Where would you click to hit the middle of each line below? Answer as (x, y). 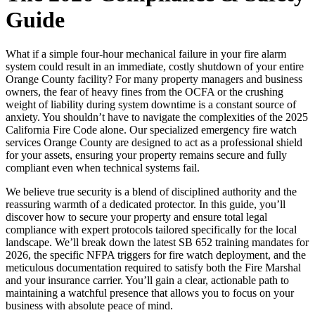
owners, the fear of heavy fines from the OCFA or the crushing (144, 91)
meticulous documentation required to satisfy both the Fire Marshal (153, 267)
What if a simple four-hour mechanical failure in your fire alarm (146, 53)
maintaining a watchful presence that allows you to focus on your (150, 292)
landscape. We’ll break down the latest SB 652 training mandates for (157, 242)
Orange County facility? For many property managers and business (154, 79)
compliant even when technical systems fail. (103, 167)
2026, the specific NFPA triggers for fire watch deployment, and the (156, 255)
